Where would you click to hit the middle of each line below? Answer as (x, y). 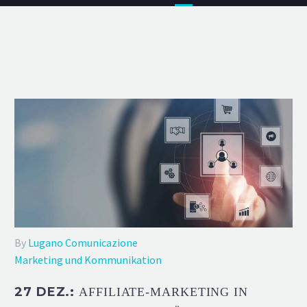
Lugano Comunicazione (83, 242)
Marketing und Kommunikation (88, 259)
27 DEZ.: (47, 292)
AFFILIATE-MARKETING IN (163, 292)
